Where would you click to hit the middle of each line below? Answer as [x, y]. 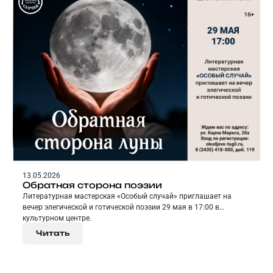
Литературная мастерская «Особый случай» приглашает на [127, 197]
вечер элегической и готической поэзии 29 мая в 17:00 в [121, 207]
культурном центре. [57, 218]
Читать [53, 233]
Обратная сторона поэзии [92, 185]
